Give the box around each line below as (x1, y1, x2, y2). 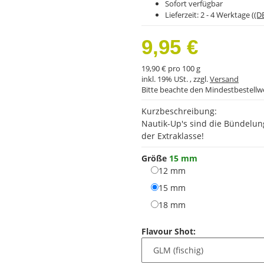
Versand (210, 73, 239, 84)
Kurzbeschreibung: (141, 105, 217, 117)
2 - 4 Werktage (200, 9, 252, 20)
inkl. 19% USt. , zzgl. (141, 73, 210, 84)
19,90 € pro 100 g (141, 62, 200, 74)
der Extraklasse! (141, 130, 204, 141)
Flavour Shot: (141, 225, 198, 237)
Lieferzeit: (165, 9, 200, 20)
